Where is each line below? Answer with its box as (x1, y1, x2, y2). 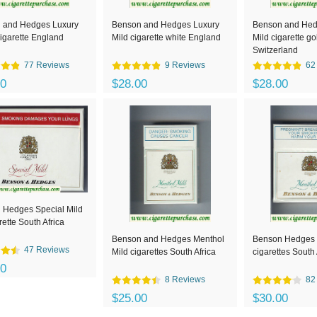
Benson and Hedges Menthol (112, 234, 224, 244)
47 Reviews (24, 245, 69, 255)
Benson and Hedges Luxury (112, 20, 219, 30)
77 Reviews (24, 60, 69, 70)
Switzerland (253, 45, 298, 55)
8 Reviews (165, 275, 205, 284)
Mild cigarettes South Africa (112, 247, 216, 257)
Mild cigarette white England (112, 33, 221, 42)
